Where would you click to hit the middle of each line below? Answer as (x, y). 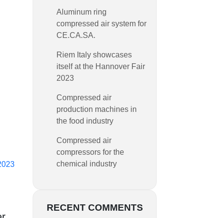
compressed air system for (101, 23)
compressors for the (90, 152)
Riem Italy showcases (94, 54)
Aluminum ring (82, 12)
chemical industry (87, 163)
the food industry (85, 121)
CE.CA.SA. (76, 35)
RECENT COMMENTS (95, 207)
